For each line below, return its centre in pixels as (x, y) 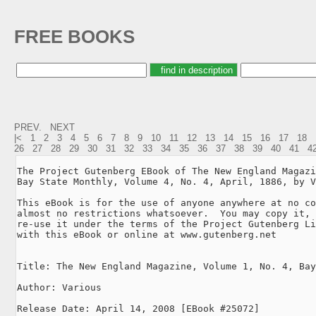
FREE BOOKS (74, 37)
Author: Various (59, 287)
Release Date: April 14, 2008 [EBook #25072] (138, 308)
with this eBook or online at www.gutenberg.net (147, 234)
